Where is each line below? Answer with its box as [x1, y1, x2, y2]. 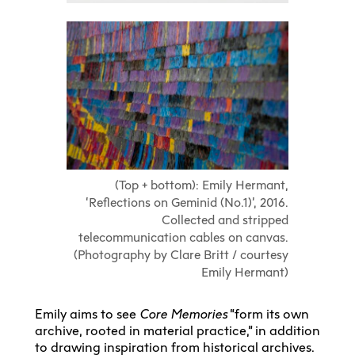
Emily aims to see [35, 307, 139, 323]
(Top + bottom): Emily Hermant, [115, 177, 288, 193]
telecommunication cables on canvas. [78, 229, 288, 245]
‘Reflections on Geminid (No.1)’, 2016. [86, 194, 288, 210]
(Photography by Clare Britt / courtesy [74, 246, 288, 262]
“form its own [227, 307, 309, 323]
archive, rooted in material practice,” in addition [35, 323, 320, 339]
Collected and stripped [162, 212, 288, 227]
